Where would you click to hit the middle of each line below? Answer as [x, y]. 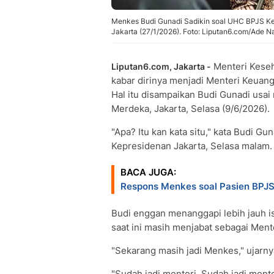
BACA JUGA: [148, 172]
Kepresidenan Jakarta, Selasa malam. [192, 146]
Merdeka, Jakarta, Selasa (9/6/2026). [191, 109]
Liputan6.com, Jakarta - [161, 66]
